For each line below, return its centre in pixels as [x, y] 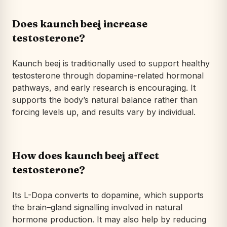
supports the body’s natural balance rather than [105, 100]
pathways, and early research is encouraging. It [104, 87]
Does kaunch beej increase [80, 23]
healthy [194, 63]
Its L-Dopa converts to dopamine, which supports [108, 195]
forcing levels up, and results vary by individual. [104, 112]
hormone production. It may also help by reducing [109, 219]
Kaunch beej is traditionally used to [80, 63]
